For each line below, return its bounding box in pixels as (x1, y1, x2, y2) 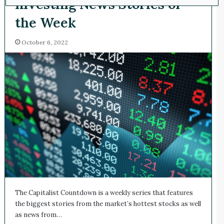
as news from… (14, 210, 62, 219)
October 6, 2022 (21, 38, 68, 46)
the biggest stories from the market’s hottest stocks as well (14, 199, 201, 208)
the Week (14, 14, 76, 31)
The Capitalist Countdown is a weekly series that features (14, 188, 193, 197)
